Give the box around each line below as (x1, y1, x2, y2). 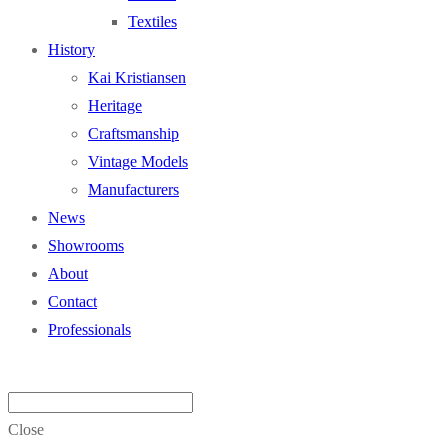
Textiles (128, 13, 177, 30)
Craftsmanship (88, 125, 179, 142)
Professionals (48, 321, 131, 338)
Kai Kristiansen (88, 69, 186, 86)
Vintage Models (88, 153, 188, 170)
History (48, 41, 95, 58)
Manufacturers (88, 181, 179, 198)
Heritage (88, 97, 142, 114)
